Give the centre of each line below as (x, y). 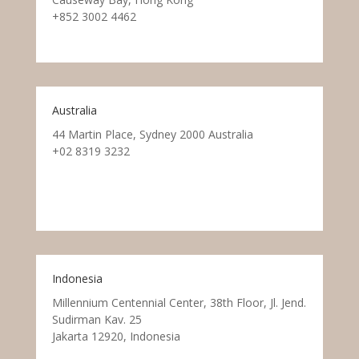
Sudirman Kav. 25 (97, 319)
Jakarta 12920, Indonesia (116, 336)
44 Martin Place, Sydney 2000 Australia (152, 134)
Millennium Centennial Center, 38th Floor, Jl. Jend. (179, 302)
